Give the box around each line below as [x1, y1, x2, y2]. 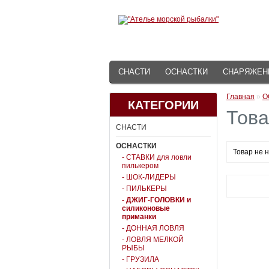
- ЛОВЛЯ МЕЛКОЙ [122, 235, 184, 244]
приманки [122, 213, 156, 221]
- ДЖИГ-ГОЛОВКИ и [122, 196, 191, 204]
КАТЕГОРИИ [128, 98, 199, 112]
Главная [226, 92, 255, 101]
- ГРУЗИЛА [122, 255, 159, 264]
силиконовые [122, 204, 170, 213]
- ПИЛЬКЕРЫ [122, 184, 167, 193]
